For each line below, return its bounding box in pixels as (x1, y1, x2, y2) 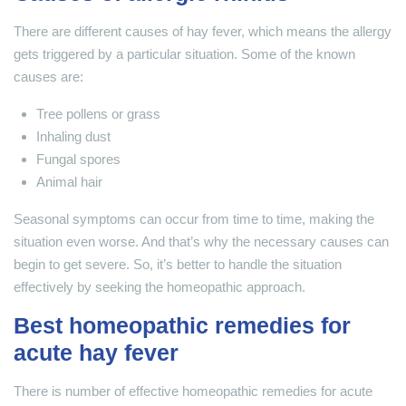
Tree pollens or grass (36, 106, 160, 122)
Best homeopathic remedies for (14, 313, 351, 339)
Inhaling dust (36, 129, 111, 145)
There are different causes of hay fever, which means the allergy (14, 24, 391, 40)
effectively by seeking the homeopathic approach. (14, 279, 305, 295)
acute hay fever (14, 340, 179, 366)
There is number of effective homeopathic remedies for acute (14, 383, 372, 400)
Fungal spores (36, 151, 121, 168)
